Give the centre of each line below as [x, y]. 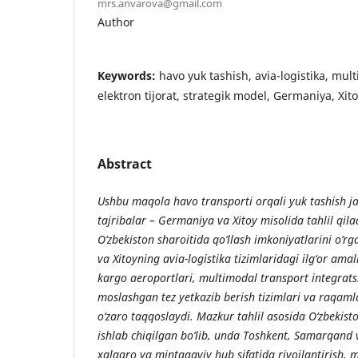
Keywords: [128, 75]
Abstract [125, 163]
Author [116, 22]
